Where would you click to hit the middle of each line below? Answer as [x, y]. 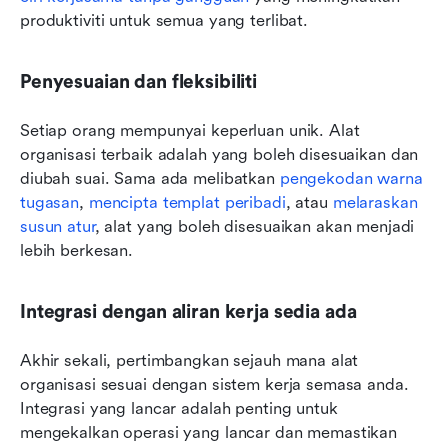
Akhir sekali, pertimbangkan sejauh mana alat [189, 360]
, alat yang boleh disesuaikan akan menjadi [254, 226]
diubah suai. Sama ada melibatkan [150, 178]
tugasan [50, 202]
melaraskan [375, 202]
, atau [309, 202]
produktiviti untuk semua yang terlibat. [164, 20]
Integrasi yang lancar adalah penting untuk [179, 408]
